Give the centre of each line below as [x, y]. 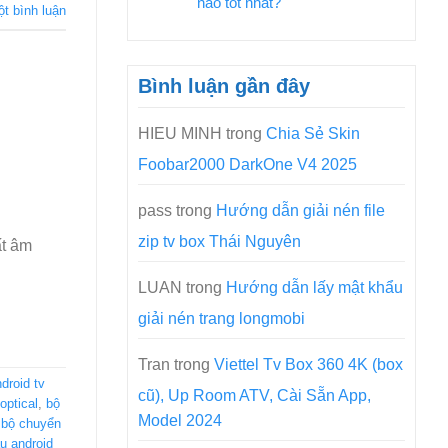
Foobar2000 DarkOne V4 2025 [247, 164]
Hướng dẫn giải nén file [300, 210]
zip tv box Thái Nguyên [219, 241]
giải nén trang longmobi [221, 318]
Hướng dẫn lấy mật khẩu [314, 287]
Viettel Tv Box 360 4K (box [308, 364]
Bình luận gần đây [224, 86]
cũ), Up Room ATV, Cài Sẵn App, [254, 395]
